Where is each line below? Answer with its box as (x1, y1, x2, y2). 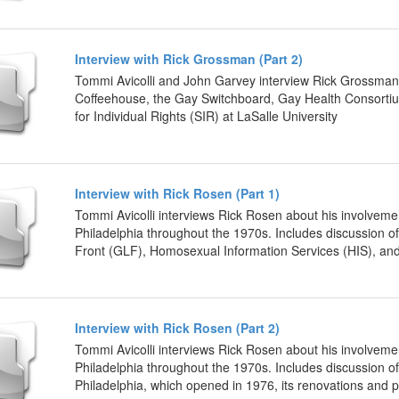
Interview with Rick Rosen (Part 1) (75, 183, 280, 202)
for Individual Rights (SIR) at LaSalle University (75, 106, 338, 125)
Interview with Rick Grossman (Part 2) (75, 49, 303, 68)
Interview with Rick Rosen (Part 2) (75, 318, 280, 337)
